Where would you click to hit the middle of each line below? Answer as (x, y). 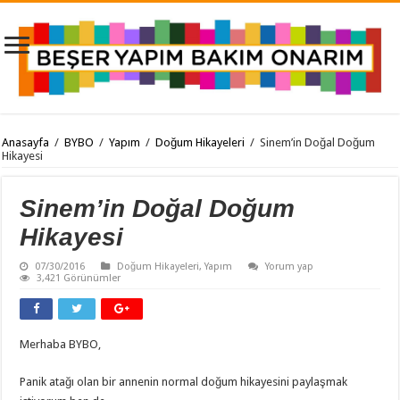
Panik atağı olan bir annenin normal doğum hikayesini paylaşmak (184, 381)
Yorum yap (290, 266)
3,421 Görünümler (79, 278)
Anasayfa (26, 142)
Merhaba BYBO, (61, 344)
